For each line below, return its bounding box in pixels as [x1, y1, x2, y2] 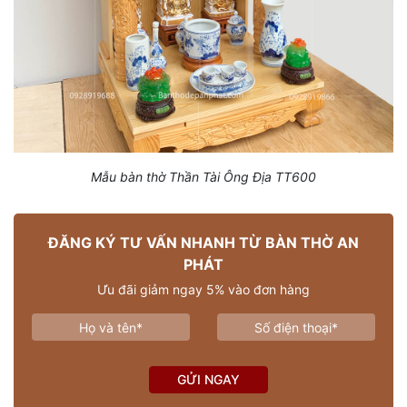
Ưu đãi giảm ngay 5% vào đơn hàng [97, 282, 310, 297]
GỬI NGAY [176, 372, 240, 387]
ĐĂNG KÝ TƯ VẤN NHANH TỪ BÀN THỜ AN [48, 233, 359, 252]
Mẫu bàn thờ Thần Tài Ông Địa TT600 [91, 169, 316, 184]
